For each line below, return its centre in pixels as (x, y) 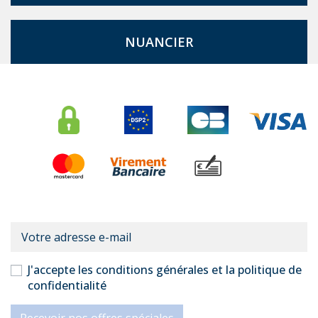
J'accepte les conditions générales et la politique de (165, 270)
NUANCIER (159, 42)
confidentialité (67, 286)
